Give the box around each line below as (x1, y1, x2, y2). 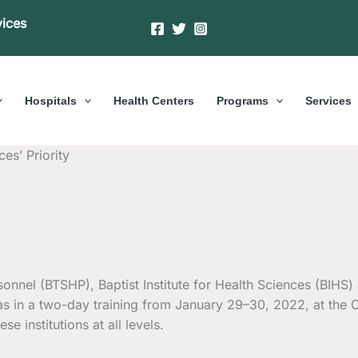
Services (305, 93, 352, 107)
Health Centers (113, 93, 194, 107)
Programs (217, 93, 268, 107)
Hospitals (24, 93, 77, 107)
